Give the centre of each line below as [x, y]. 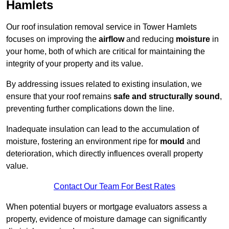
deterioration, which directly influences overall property [105, 154]
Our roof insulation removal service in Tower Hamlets [101, 27]
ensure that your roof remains [60, 97]
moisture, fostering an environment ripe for [83, 142]
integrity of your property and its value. [75, 64]
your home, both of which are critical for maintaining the [106, 52]
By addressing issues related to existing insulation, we [104, 84]
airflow [111, 39]
